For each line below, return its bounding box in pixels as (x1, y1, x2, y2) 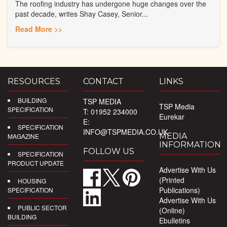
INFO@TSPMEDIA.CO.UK (83, 127, 168, 137)
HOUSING (18, 176, 46, 185)
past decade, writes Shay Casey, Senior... (15, 9, 148, 19)
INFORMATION (159, 140, 221, 150)
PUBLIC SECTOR (18, 203, 67, 212)
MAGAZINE (8, 132, 39, 142)
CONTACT (83, 77, 124, 87)
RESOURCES (8, 77, 60, 87)
